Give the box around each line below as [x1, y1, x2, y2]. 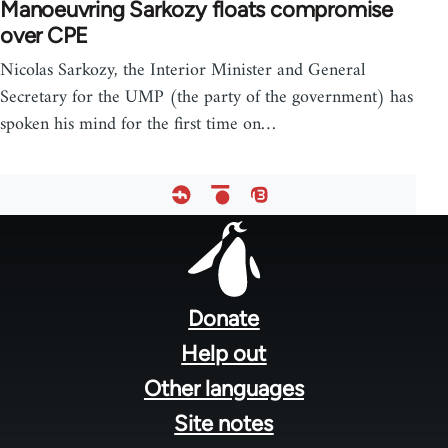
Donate [188, 304, 260, 332]
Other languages [143, 374, 304, 402]
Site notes [174, 409, 274, 437]
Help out [181, 339, 267, 367]
